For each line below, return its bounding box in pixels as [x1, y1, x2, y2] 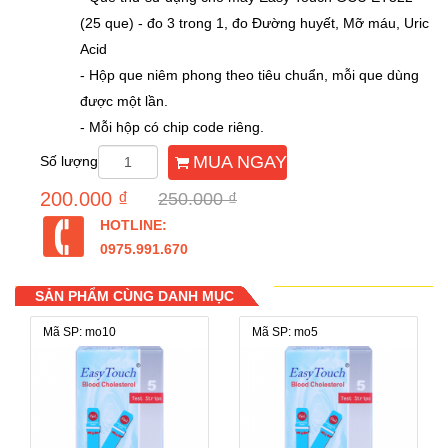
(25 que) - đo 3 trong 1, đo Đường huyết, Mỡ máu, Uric [80, 15, 429, 32]
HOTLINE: [100, 217, 167, 234]
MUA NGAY [193, 152, 287, 173]
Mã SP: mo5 [252, 325, 318, 340]
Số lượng [40, 153, 98, 170]
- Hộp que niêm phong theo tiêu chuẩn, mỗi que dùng [80, 67, 419, 84]
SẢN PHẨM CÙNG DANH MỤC [35, 288, 234, 305]
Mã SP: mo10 [43, 325, 116, 340]
